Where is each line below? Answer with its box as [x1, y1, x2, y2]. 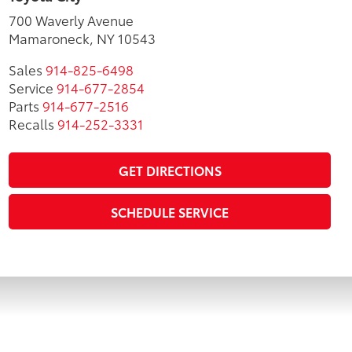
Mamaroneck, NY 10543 [9, 28, 156, 48]
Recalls [9, 113, 54, 133]
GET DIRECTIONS [118, 160, 222, 179]
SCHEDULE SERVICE [111, 202, 229, 221]
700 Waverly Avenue [9, 10, 134, 30]
